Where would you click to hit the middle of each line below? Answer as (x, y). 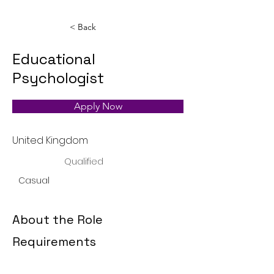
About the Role (57, 220)
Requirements (54, 242)
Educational (54, 59)
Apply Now (98, 106)
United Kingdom (50, 140)
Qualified (84, 161)
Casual (34, 180)
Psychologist (58, 78)
